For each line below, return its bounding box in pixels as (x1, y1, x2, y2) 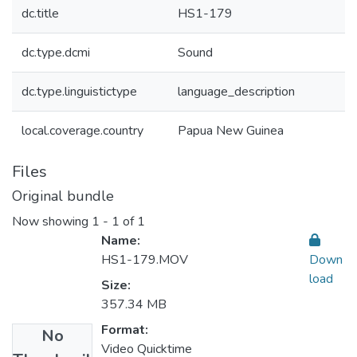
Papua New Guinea (178, 122, 284, 139)
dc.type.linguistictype (22, 83, 137, 100)
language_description (178, 83, 295, 100)
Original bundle (12, 186, 114, 206)
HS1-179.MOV (101, 251, 188, 269)
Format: (101, 321, 148, 339)
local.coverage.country (22, 122, 143, 139)
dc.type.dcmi (22, 44, 90, 61)
